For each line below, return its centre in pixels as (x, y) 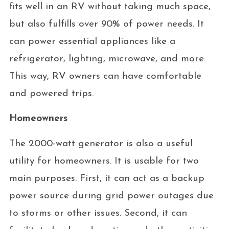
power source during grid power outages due (111, 196)
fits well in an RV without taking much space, (110, 7)
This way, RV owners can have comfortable (105, 76)
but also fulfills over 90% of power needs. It (106, 24)
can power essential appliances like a (92, 41)
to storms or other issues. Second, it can (98, 213)
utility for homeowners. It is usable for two (104, 161)
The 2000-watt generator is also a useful (101, 144)
